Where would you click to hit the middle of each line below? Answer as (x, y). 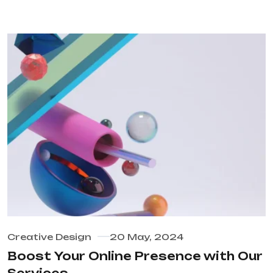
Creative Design (49, 237)
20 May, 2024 (147, 237)
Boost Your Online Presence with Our (135, 256)
